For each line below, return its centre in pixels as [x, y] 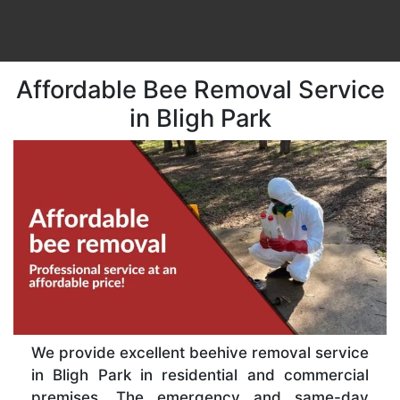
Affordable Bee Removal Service [200, 89]
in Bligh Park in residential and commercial [200, 375]
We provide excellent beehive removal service [200, 353]
